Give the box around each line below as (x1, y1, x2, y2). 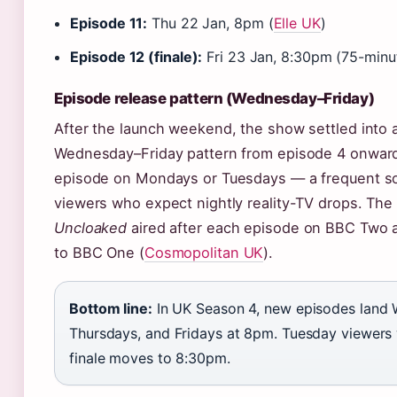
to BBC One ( (54, 244, 144, 261)
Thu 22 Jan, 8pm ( (147, 14, 274, 32)
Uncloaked (54, 219, 128, 237)
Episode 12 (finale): (70, 48, 203, 66)
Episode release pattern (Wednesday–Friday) (54, 90, 375, 107)
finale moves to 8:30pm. (69, 349, 230, 367)
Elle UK (273, 14, 321, 32)
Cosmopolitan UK (144, 244, 264, 261)
